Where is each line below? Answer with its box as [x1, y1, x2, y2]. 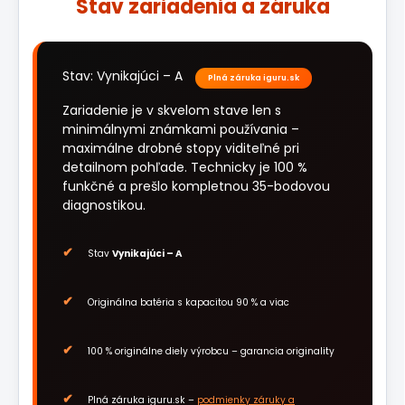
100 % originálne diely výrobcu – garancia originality [88, 344, 334, 359]
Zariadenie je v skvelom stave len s [62, 101, 281, 120]
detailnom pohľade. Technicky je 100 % [62, 158, 307, 177]
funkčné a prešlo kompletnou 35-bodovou [62, 177, 330, 196]
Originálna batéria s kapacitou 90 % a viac [88, 296, 289, 310]
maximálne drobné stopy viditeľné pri [62, 139, 299, 158]
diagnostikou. [62, 196, 146, 215]
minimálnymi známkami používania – [62, 120, 299, 139]
